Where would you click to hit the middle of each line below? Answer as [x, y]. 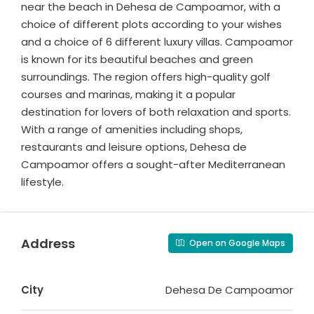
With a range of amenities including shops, [132, 130]
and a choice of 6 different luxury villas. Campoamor [157, 42]
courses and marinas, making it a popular [128, 95]
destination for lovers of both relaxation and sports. [156, 112]
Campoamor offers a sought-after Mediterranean [153, 165]
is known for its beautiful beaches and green [137, 60]
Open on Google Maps [236, 243]
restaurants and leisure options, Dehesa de [134, 147]
